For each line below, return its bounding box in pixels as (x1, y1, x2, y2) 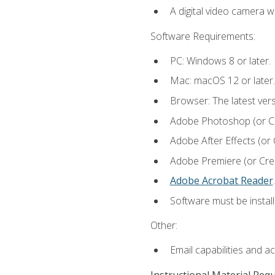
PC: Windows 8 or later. (169, 53, 271, 68)
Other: (150, 219, 177, 233)
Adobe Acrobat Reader (169, 174, 273, 188)
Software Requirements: (150, 29, 255, 43)
